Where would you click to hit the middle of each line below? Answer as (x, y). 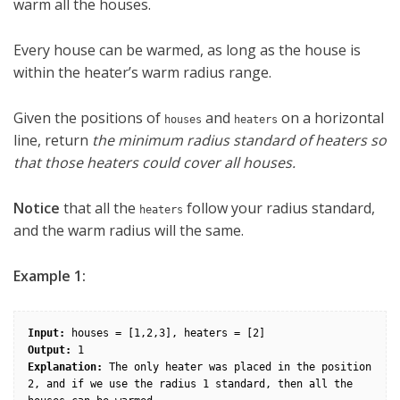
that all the (100, 208)
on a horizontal (331, 118)
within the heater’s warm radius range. (144, 73)
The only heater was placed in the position (237, 367)
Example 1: (50, 276)
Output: (50, 350)
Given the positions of (89, 118)
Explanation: (65, 367)
